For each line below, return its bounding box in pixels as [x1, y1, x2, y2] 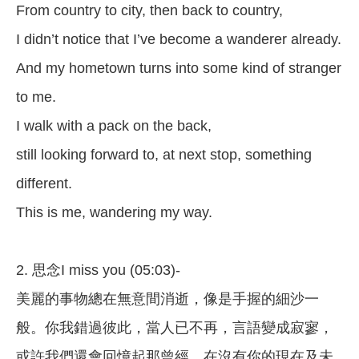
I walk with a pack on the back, [16, 118, 212, 135]
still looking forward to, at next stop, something [16, 147, 312, 163]
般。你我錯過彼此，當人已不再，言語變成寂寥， [16, 320, 333, 337]
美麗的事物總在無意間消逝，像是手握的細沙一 [16, 291, 319, 308]
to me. [16, 89, 56, 106]
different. [16, 175, 72, 192]
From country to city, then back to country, [16, 2, 283, 19]
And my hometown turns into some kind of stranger [16, 60, 341, 77]
